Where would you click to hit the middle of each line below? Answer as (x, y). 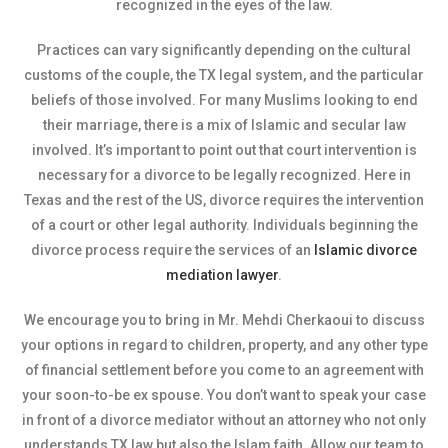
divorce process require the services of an (172, 250)
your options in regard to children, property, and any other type (224, 345)
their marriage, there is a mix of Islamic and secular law (224, 125)
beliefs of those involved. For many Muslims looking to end (224, 100)
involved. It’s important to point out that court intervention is (224, 150)
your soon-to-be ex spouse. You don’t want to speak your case (224, 395)
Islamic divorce (365, 250)
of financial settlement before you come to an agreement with (224, 370)
